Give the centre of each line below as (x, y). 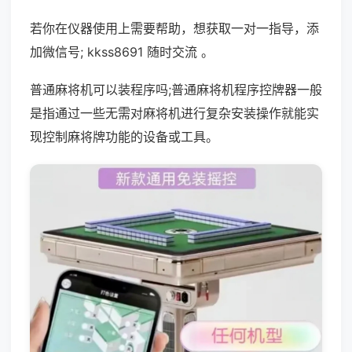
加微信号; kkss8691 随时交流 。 (122, 52)
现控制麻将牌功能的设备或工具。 (124, 137)
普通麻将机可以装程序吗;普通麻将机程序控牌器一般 (176, 90)
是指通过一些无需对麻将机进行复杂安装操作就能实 (174, 113)
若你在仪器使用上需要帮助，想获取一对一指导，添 (174, 28)
